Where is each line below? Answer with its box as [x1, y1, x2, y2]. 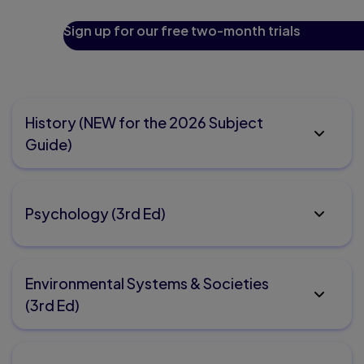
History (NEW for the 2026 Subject [25, 112, 263, 132]
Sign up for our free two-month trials [63, 21, 301, 39]
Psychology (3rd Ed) [25, 204, 166, 223]
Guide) [25, 134, 72, 154]
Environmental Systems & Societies [25, 273, 269, 292]
